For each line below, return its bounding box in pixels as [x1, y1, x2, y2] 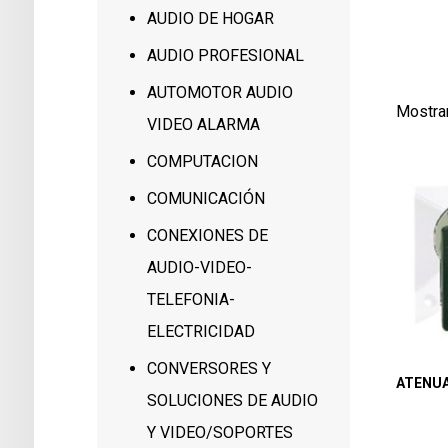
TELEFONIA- [147, 290, 236, 309]
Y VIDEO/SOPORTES [147, 423, 294, 442]
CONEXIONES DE [147, 226, 269, 245]
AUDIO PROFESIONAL [147, 46, 305, 65]
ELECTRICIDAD [147, 322, 256, 341]
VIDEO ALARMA [147, 115, 261, 134]
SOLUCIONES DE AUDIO [147, 391, 319, 410]
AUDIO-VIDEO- [147, 258, 253, 277]
